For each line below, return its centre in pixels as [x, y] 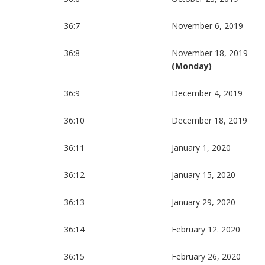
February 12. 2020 [206, 230]
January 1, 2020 [201, 148]
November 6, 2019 [208, 26]
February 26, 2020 [206, 257]
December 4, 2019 [207, 93]
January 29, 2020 [204, 202]
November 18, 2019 [210, 53]
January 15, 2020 [204, 175]
